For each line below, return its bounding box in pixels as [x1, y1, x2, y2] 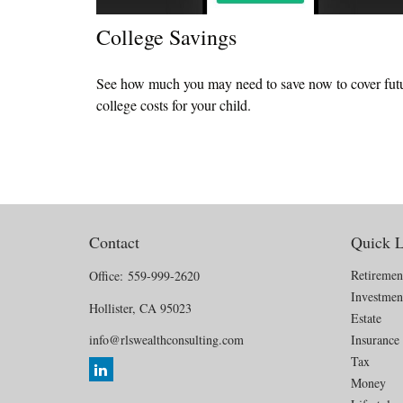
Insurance [351, 331, 400, 349]
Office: [88, 267, 128, 285]
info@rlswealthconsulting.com [88, 331, 244, 349]
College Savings [96, 22, 237, 52]
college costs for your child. [96, 95, 251, 115]
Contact [88, 231, 139, 254]
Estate [351, 309, 382, 327]
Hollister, [88, 300, 136, 318]
